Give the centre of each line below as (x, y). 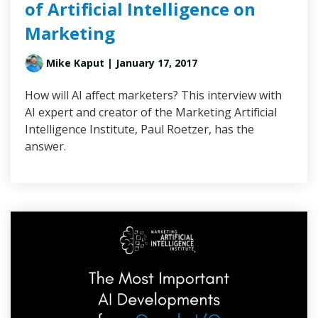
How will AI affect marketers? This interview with (153, 95)
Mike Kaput (75, 63)
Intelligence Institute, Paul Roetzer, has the (139, 130)
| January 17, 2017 (151, 63)
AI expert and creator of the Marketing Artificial (151, 113)
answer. (45, 147)
